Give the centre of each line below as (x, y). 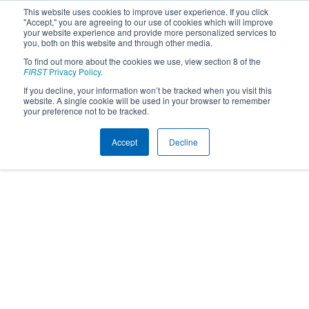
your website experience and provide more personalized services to (150, 32)
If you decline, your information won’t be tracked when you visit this (148, 90)
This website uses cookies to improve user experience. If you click (146, 11)
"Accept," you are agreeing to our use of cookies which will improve (148, 22)
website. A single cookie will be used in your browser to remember (147, 100)
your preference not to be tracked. (86, 111)
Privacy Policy (74, 71)
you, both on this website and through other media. (118, 42)
